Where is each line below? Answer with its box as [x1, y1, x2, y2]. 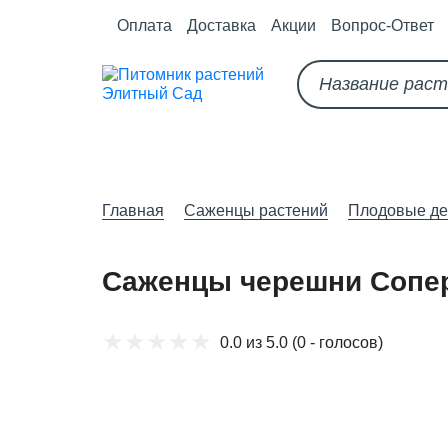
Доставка [187, 16, 256, 34]
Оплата [117, 16, 172, 34]
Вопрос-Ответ [331, 16, 434, 34]
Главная [102, 202, 164, 219]
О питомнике [102, 147, 230, 169]
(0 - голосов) [287, 333, 383, 351]
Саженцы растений [184, 202, 328, 219]
